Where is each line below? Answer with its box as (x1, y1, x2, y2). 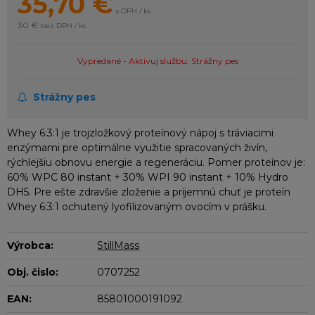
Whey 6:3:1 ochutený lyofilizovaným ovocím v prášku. (7, 200, 266, 213)
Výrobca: (7, 239, 53, 252)
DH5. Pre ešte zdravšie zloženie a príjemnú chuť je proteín (7, 186, 290, 198)
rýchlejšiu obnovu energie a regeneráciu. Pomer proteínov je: (7, 156, 305, 169)
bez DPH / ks (41, 21, 86, 30)
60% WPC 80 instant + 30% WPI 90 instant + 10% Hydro (7, 171, 288, 184)
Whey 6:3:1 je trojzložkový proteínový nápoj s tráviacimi (7, 127, 274, 139)
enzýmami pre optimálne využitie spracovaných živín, (7, 141, 267, 154)
